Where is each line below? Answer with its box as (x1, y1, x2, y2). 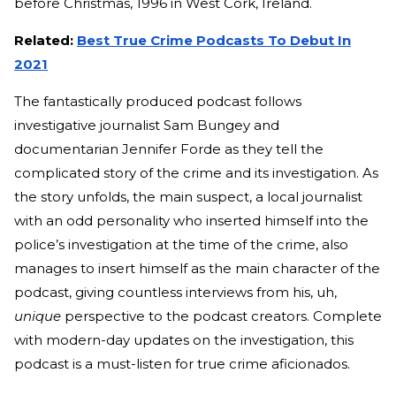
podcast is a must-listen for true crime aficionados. (14, 354, 350, 372)
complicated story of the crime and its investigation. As (14, 164, 378, 181)
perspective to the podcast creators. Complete (61, 307, 382, 324)
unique (14, 307, 61, 324)
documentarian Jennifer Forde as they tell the (14, 140, 324, 157)
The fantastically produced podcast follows (14, 92, 301, 110)
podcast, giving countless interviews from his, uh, (14, 283, 337, 301)
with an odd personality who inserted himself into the (14, 211, 369, 229)
